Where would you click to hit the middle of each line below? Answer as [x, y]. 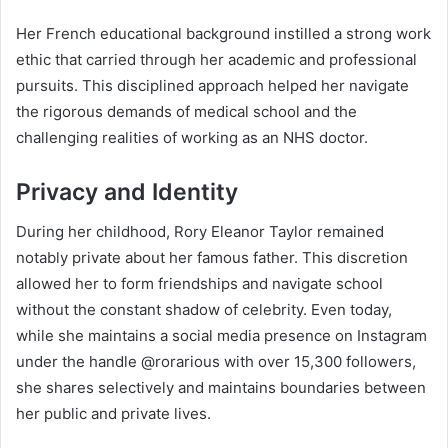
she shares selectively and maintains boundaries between [221, 388]
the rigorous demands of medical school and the [186, 111]
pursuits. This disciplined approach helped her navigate [212, 85]
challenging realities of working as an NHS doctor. [192, 137]
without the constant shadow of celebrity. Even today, [204, 310]
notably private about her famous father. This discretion [212, 258]
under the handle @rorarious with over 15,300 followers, [216, 362]
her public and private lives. [113, 414]
